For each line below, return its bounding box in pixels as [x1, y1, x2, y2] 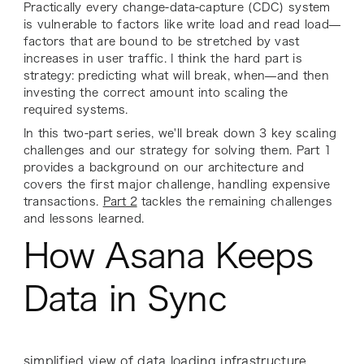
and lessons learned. [23, 213, 145, 225]
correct [102, 87, 145, 99]
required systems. [23, 104, 132, 116]
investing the [23, 87, 103, 99]
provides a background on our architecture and [23, 162, 305, 174]
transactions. [23, 196, 103, 208]
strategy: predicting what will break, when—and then [23, 70, 329, 82]
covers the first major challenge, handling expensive [23, 179, 331, 191]
